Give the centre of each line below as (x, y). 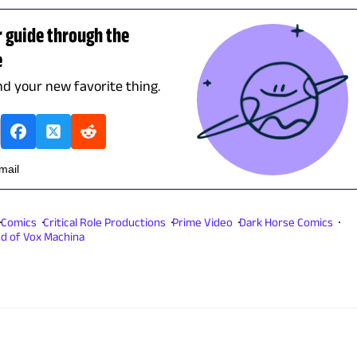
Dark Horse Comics (286, 222)
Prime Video (203, 222)
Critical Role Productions (105, 222)
